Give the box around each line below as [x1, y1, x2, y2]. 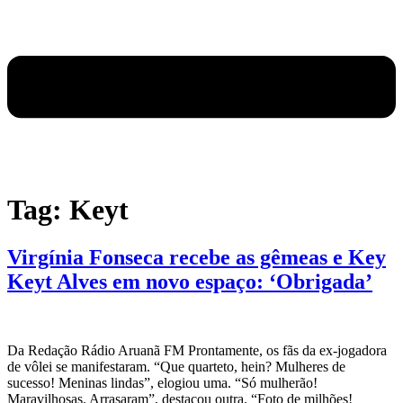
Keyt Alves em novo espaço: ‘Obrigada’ [7, 270, 372, 294]
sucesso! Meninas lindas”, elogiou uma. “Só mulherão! [7, 375, 318, 391]
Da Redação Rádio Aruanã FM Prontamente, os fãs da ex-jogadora [7, 343, 387, 359]
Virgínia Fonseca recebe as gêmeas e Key [7, 246, 386, 270]
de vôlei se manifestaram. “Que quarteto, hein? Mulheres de [7, 359, 345, 375]
